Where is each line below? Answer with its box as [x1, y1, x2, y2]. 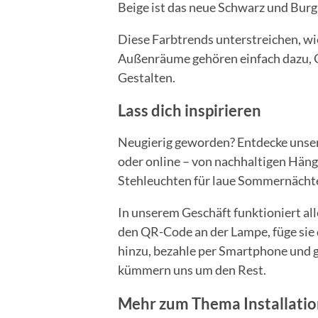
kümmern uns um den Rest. [117, 262, 266, 278]
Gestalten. [117, 69, 175, 85]
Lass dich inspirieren [117, 102, 261, 121]
